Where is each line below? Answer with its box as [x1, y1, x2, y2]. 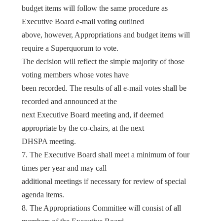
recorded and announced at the [22, 97, 117, 106]
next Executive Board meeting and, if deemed [22, 110, 164, 119]
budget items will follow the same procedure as [22, 3, 168, 12]
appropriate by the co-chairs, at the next [22, 123, 144, 132]
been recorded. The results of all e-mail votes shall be [22, 83, 186, 92]
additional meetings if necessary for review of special [22, 177, 186, 185]
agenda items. [22, 190, 64, 199]
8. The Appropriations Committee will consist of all [22, 203, 181, 212]
